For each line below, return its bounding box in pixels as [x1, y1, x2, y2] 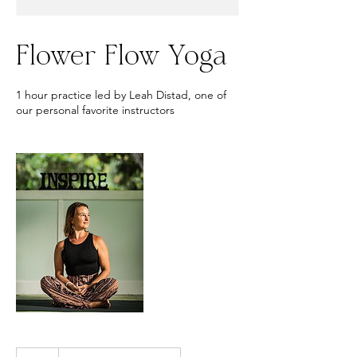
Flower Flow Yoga [16, 45, 227, 72]
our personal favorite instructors [16, 103, 175, 117]
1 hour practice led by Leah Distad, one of [16, 88, 226, 102]
